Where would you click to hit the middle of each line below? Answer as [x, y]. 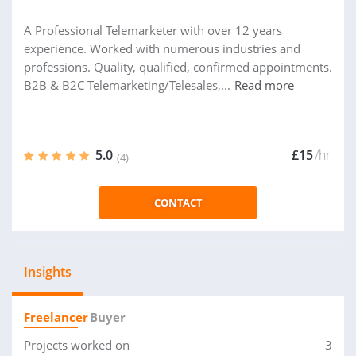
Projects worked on [77, 345]
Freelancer [56, 317]
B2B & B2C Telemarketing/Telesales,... [127, 85]
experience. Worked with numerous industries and [162, 48]
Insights [48, 272]
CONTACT [178, 203]
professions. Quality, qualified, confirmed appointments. [178, 67]
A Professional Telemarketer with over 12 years [153, 30]
